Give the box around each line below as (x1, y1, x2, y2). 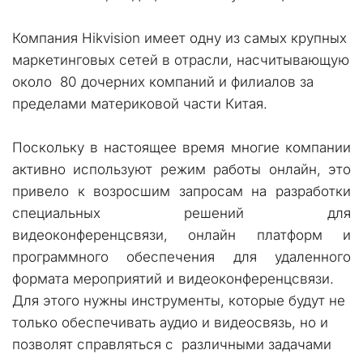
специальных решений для (12, 205, 351, 221)
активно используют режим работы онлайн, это (12, 161, 351, 177)
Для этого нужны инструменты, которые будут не (11, 293, 345, 309)
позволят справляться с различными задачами (12, 336, 331, 352)
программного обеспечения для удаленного (12, 249, 351, 265)
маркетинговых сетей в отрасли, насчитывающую (12, 52, 349, 68)
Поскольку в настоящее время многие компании (11, 139, 351, 156)
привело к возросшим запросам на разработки (12, 183, 351, 199)
